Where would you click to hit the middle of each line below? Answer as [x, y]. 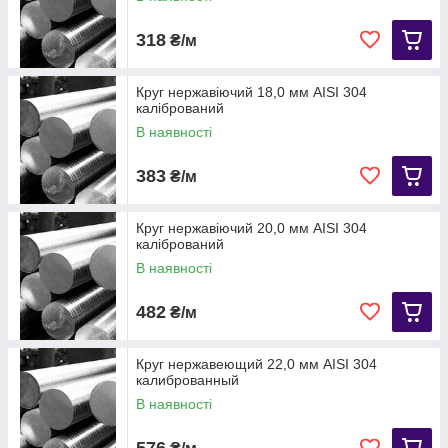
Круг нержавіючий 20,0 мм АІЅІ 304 [251, 228]
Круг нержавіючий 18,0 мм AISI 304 [251, 92]
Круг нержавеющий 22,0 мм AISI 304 [256, 364]
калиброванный [187, 380]
